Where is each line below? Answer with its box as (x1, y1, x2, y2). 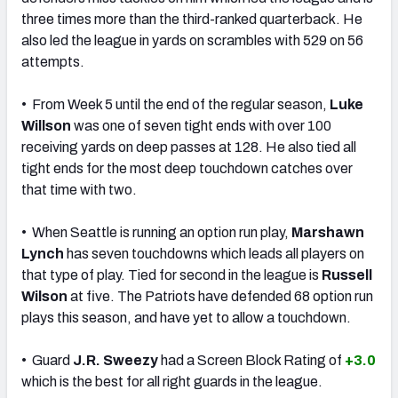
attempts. (21, 53, 84, 69)
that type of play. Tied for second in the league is (21, 267, 322, 283)
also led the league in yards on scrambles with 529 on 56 (21, 32, 363, 48)
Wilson (21, 288, 68, 304)
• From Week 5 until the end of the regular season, (21, 96, 330, 112)
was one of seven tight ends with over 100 (71, 117, 331, 133)
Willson (21, 117, 71, 133)
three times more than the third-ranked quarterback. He (21, 11, 362, 27)
